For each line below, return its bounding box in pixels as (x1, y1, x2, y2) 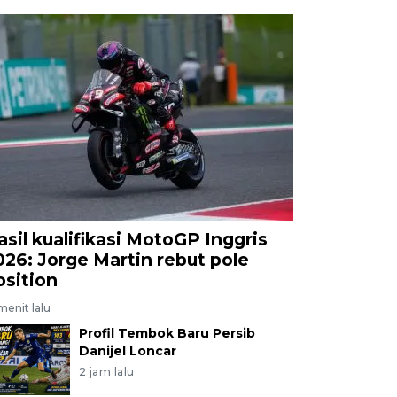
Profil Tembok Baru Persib (78, 324, 255, 341)
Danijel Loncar (78, 342, 176, 359)
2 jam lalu (78, 364, 135, 378)
